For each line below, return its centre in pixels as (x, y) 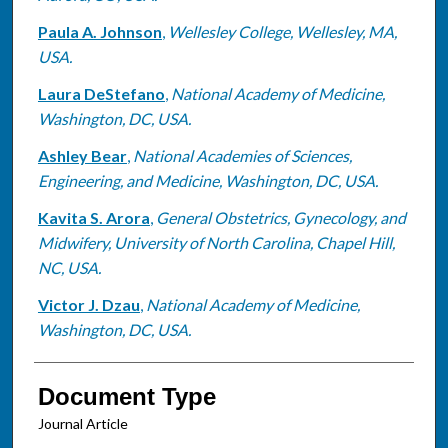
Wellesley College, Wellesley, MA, (282, 31)
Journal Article (82, 423)
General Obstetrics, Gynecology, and (280, 217)
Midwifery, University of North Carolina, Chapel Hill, (216, 242)
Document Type (126, 396)
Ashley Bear (82, 155)
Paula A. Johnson (99, 31)
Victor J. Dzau (88, 304)
